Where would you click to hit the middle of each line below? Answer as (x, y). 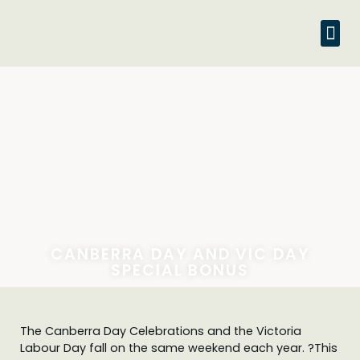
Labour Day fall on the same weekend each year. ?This (179, 348)
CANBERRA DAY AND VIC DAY (180, 254)
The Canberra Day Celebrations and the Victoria (161, 331)
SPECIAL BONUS (180, 270)
